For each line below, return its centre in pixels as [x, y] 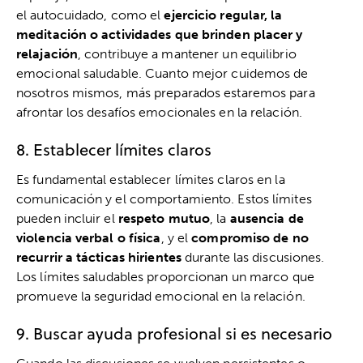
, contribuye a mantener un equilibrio [187, 54]
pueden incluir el [67, 218]
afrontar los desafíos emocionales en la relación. [159, 112]
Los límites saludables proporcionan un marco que [165, 277]
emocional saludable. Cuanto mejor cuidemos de [162, 73]
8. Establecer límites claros [114, 149]
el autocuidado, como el [90, 15]
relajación [47, 54]
